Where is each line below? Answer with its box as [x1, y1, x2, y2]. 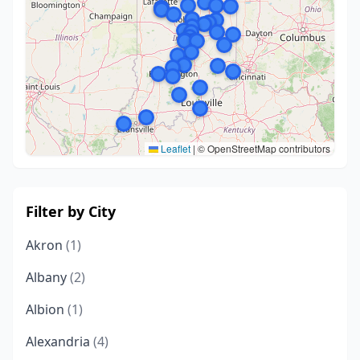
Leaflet [158, 141, 190, 155]
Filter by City [26, 202, 116, 221]
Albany [26, 268, 70, 286]
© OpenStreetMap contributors [195, 141, 330, 155]
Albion [26, 301, 67, 318]
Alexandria [26, 333, 93, 350]
